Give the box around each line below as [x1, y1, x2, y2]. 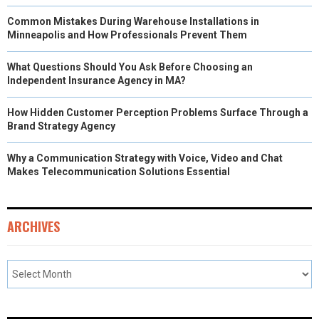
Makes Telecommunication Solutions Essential [7, 165, 230, 177]
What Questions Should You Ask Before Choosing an [7, 61, 253, 73]
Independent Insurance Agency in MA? [7, 74, 186, 86]
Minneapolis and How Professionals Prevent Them [7, 28, 247, 41]
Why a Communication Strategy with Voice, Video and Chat [7, 152, 283, 164]
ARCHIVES [7, 216, 60, 236]
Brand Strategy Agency [7, 120, 115, 132]
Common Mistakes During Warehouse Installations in [7, 15, 259, 27]
